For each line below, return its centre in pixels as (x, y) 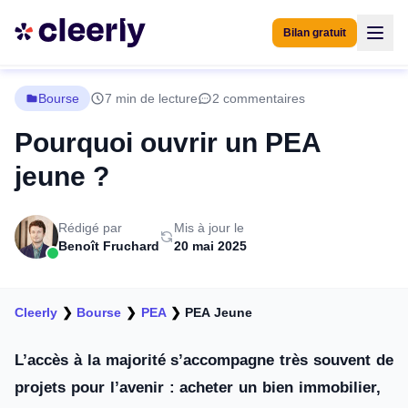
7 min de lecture (151, 98)
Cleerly (36, 312)
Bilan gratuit (315, 32)
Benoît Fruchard (109, 246)
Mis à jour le (209, 228)
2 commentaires (259, 98)
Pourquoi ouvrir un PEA (168, 143)
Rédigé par (90, 228)
